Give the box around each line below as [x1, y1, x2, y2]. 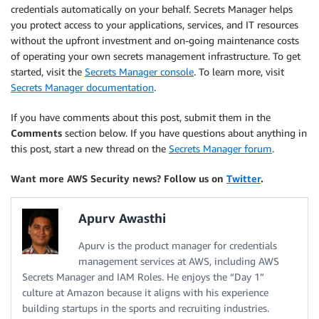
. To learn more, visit [194, 65, 284, 78]
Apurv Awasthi [78, 209, 166, 226]
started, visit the [11, 65, 85, 78]
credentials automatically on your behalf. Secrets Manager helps [11, 2, 293, 15]
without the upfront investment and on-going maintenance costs [11, 33, 299, 46]
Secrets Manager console [85, 65, 194, 78]
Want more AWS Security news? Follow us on [11, 172, 226, 184]
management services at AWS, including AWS [78, 254, 279, 267]
